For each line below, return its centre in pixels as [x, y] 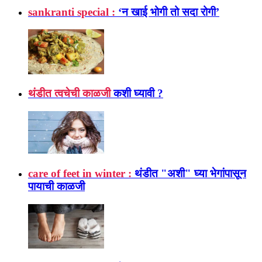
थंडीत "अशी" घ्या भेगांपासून [190, 174]
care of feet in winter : [80, 174]
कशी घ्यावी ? [138, 94]
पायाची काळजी [56, 187]
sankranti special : [72, 12]
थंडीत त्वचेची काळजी [69, 94]
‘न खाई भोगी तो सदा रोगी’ [169, 12]
